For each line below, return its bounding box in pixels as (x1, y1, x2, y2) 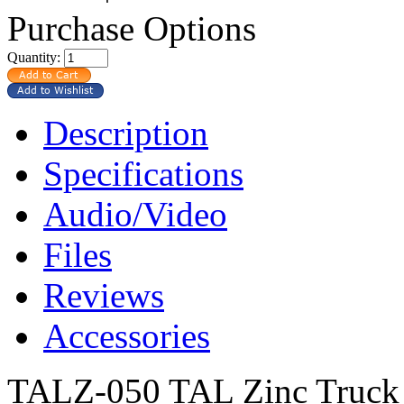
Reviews (43, 275, 164, 315)
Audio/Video (43, 194, 227, 234)
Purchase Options (7, 8, 256, 48)
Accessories (43, 316, 210, 355)
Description (43, 113, 208, 152)
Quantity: (7, 49, 64, 65)
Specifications (43, 153, 243, 193)
